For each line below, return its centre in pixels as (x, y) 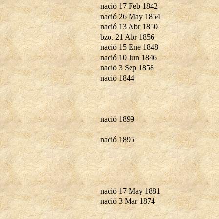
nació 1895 (117, 139)
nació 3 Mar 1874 (128, 201)
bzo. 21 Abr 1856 (127, 37)
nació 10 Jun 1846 (129, 57)
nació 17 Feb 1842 (129, 6)
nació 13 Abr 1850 (129, 26)
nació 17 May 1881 (130, 191)
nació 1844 (117, 78)
